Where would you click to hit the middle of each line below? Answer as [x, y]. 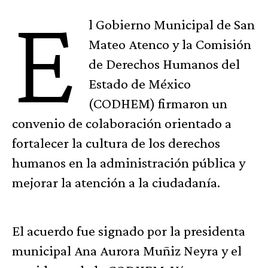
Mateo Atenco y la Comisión [170, 44]
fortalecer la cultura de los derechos [116, 143]
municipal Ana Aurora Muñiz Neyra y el [127, 251]
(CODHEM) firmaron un [158, 103]
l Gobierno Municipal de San [172, 25]
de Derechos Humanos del [165, 64]
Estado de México [140, 84]
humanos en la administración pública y [129, 163]
